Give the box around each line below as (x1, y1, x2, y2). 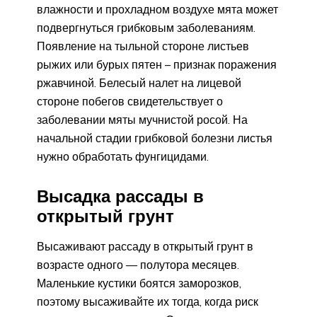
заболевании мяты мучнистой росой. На (37, 112, 248, 127)
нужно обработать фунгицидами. (37, 149, 209, 163)
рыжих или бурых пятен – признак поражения (37, 57, 277, 71)
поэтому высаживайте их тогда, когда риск (37, 294, 258, 309)
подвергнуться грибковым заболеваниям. (37, 20, 255, 35)
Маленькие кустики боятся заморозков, (37, 276, 241, 291)
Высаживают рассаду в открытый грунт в (37, 239, 253, 254)
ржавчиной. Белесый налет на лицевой (37, 75, 241, 90)
